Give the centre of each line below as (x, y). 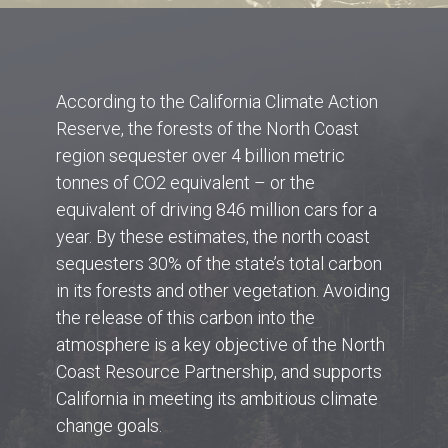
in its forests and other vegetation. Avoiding (222, 291)
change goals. (108, 426)
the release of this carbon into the (185, 318)
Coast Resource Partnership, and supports (218, 372)
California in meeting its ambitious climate (216, 399)
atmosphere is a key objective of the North (220, 345)
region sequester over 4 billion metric (200, 156)
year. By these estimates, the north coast (212, 237)
